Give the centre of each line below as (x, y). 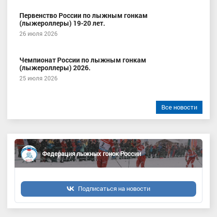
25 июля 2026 (39, 78)
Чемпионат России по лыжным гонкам (83, 60)
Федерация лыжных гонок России (92, 153)
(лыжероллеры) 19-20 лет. (62, 23)
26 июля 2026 (39, 33)
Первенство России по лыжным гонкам (84, 15)
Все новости (179, 107)
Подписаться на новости (114, 188)
